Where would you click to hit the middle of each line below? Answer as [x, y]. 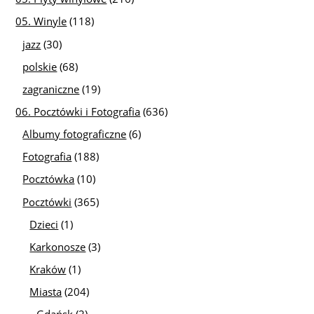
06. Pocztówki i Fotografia [78, 112]
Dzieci [44, 224]
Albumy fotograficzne [75, 134]
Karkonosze [58, 246]
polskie [40, 66]
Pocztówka [49, 179]
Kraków [48, 269]
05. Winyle [41, 21]
